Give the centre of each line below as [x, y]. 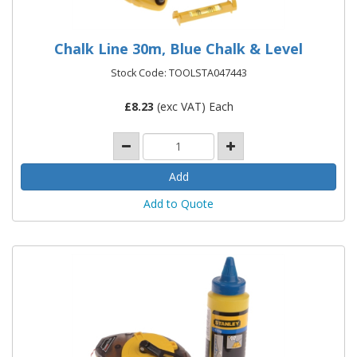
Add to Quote [178, 203]
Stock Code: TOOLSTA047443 [178, 73]
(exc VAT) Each [193, 107]
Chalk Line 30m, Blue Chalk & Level [178, 49]
